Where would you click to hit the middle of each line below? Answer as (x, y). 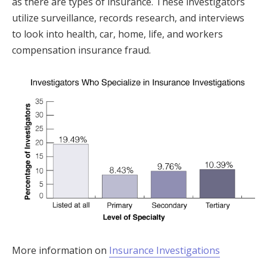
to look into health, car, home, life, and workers (117, 34)
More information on (60, 250)
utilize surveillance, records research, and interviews (128, 18)
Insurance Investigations (164, 250)
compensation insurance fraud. (81, 50)
